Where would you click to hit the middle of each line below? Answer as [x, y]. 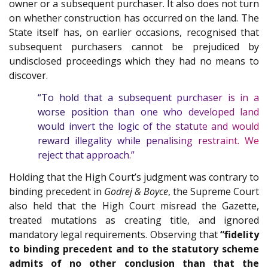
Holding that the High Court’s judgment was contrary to [134, 177]
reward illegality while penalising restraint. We [148, 141]
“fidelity [240, 234]
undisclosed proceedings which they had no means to [134, 61]
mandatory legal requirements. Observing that [115, 234]
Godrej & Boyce [136, 191]
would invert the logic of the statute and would [148, 127]
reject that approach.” [86, 155]
